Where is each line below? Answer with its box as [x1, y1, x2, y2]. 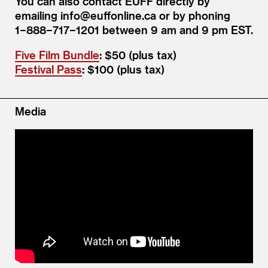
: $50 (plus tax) [99, 48, 176, 61]
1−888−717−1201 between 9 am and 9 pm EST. [15, 23, 253, 36]
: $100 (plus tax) [82, 62, 165, 75]
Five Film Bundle [15, 48, 99, 61]
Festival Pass [15, 62, 82, 75]
